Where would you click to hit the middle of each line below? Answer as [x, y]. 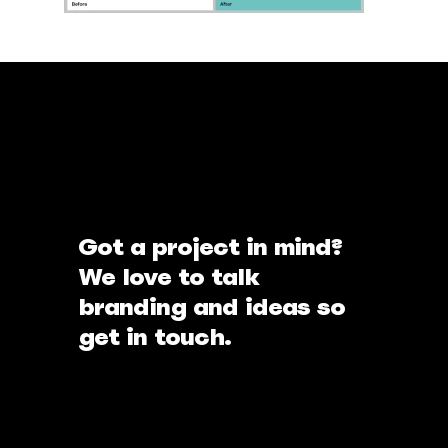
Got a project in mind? [210, 246]
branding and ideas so [211, 306]
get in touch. [154, 336]
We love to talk [168, 276]
